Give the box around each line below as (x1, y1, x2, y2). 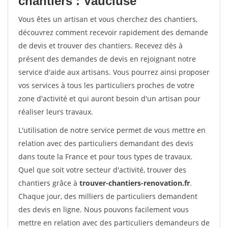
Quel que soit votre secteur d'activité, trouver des (18, 165, 186, 175)
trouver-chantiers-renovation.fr (79, 178, 190, 188)
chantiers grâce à (18, 178, 79, 188)
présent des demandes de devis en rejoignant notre (18, 54, 196, 64)
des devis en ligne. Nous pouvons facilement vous (18, 205, 189, 214)
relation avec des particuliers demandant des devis (18, 138, 193, 148)
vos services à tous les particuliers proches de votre (18, 80, 194, 90)
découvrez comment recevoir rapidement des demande (18, 27, 208, 37)
